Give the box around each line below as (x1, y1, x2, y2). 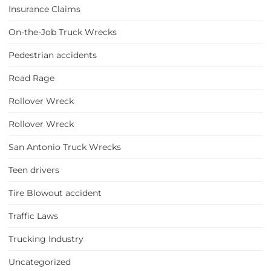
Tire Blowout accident (8, 188, 102, 199)
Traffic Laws (8, 211, 58, 222)
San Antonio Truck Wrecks (8, 142, 121, 153)
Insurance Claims (8, 4, 80, 15)
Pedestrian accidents (8, 50, 97, 61)
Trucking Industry (8, 233, 83, 245)
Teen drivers (8, 165, 59, 176)
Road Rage (8, 73, 54, 84)
